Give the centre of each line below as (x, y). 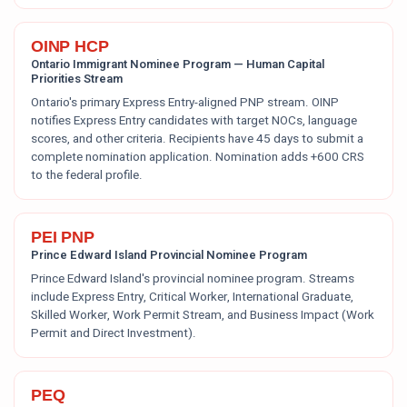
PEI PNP (63, 237)
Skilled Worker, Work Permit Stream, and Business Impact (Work (203, 315)
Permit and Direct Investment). (114, 333)
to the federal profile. (87, 175)
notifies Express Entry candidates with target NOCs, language (194, 121)
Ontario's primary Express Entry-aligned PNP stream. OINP (185, 103)
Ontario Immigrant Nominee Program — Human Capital (178, 64)
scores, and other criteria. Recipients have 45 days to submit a (197, 139)
